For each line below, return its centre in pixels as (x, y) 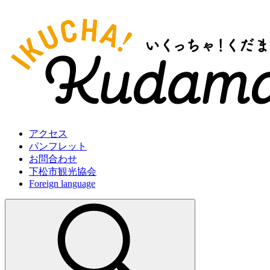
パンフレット (58, 146)
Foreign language (62, 183)
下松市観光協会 (63, 171)
